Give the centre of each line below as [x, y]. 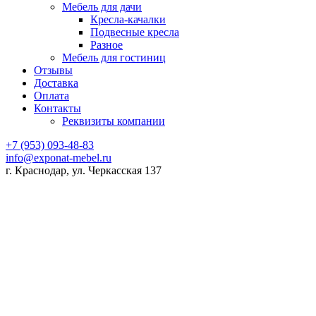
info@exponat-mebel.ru [59, 157]
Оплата [51, 95]
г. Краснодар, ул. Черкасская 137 [84, 170]
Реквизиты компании [114, 121]
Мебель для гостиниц [114, 57]
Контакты [57, 108]
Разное [107, 44]
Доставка [56, 83]
